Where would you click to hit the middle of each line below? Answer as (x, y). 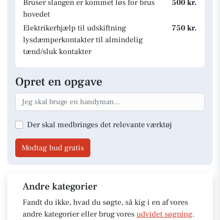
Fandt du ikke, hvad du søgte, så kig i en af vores (105, 202)
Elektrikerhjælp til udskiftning (75, 28)
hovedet (37, 14)
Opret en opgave (59, 82)
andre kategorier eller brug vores (80, 214)
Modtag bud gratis (53, 148)
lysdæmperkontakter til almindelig (83, 40)
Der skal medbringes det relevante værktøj (99, 124)
